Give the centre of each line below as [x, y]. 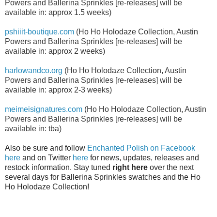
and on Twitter [46, 157]
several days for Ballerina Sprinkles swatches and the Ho [103, 177]
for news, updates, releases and [144, 157]
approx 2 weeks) [77, 51]
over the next [171, 167]
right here [130, 167]
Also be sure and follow [46, 148]
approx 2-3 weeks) [80, 90]
